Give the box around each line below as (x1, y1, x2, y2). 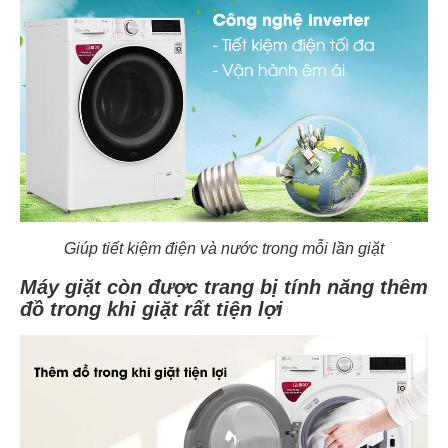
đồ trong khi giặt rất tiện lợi (20, 297, 283, 320)
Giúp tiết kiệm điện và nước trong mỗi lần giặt (64, 239, 384, 257)
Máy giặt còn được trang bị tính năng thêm (20, 275, 428, 298)
